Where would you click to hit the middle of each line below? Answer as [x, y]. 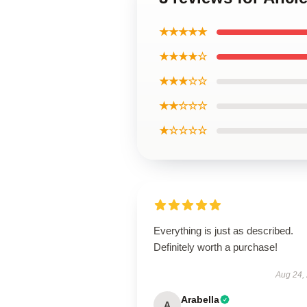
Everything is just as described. [223, 231]
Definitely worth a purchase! [216, 247]
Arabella [200, 299]
